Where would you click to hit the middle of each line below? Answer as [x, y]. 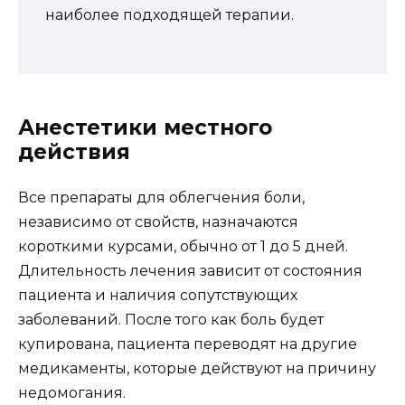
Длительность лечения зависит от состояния [190, 270]
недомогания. [72, 392]
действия [74, 151]
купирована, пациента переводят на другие [188, 344]
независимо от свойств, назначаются [158, 221]
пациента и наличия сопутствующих [158, 295]
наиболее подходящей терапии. [170, 14]
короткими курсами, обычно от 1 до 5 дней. [183, 246]
